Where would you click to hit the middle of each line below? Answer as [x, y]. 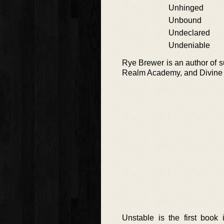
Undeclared [189, 33]
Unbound [185, 20]
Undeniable [189, 45]
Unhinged [186, 8]
